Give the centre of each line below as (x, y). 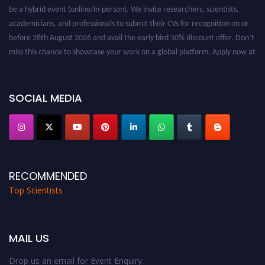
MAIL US (29, 238)
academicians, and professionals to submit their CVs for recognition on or (129, 20)
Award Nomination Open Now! (62, 76)
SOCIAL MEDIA (46, 98)
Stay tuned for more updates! (58, 91)
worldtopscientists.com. (49, 62)
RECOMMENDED (48, 176)
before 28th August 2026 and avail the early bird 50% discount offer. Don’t (132, 34)
